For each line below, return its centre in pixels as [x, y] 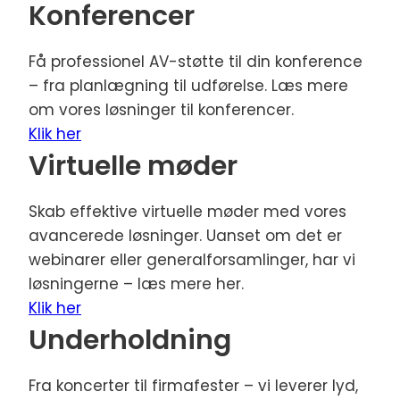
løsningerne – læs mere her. [136, 284]
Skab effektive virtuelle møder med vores [187, 212]
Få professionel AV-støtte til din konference [196, 62]
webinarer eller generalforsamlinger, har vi [192, 260]
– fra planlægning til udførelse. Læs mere [188, 86]
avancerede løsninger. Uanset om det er [185, 236]
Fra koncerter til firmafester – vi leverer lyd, [193, 386]
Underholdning [130, 340]
